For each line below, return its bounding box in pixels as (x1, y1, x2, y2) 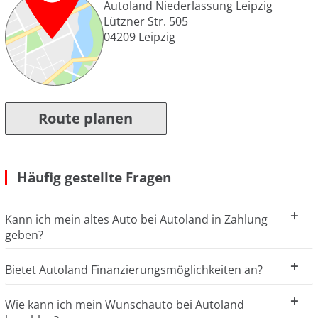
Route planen (38, 108, 133, 128)
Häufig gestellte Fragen (17, 167, 171, 187)
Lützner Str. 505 (104, 13, 188, 29)
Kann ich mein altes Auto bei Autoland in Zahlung (5, 211, 268, 227)
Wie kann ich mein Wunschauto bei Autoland (5, 297, 244, 313)
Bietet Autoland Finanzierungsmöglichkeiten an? (5, 261, 263, 278)
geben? (5, 226, 43, 243)
